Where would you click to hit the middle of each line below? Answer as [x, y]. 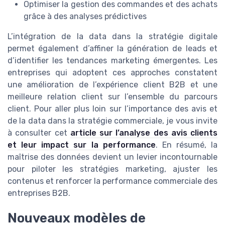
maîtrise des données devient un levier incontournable [113, 157]
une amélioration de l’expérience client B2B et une [113, 84]
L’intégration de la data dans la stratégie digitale [113, 36]
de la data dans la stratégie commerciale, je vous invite [113, 121]
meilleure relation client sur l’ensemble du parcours [113, 96]
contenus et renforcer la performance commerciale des [113, 181]
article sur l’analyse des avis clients [144, 133]
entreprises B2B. [39, 193]
